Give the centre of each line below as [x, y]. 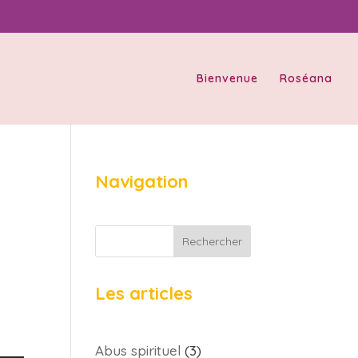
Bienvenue [227, 78]
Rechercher [212, 241]
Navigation [142, 181]
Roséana [306, 78]
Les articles [144, 293]
